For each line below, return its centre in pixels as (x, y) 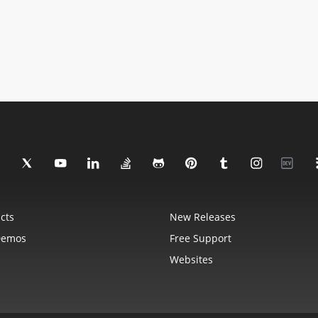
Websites (191, 259)
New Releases (203, 217)
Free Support (201, 238)
